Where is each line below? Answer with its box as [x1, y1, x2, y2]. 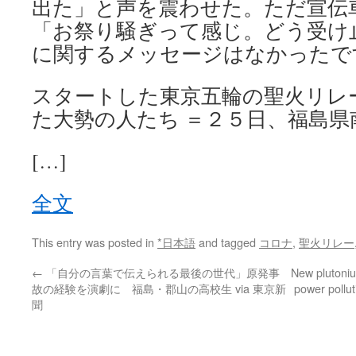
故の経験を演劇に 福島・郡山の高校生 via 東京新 [32, 280, 286, 296]
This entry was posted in [32, 234, 157, 250]
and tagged [195, 234, 259, 250]
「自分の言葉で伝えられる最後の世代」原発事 [43, 264, 280, 281]
